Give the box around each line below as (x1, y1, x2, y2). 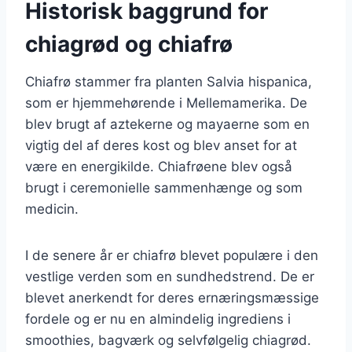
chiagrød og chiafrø (25, 30, 233, 57)
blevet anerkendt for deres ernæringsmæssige (25, 289, 319, 306)
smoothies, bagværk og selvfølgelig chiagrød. (25, 332, 311, 348)
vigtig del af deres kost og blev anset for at (25, 137, 297, 153)
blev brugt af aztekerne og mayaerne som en (25, 115, 310, 132)
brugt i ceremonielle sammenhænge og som (25, 179, 302, 196)
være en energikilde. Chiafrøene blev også (25, 158, 292, 174)
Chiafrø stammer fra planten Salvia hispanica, (25, 73, 312, 90)
